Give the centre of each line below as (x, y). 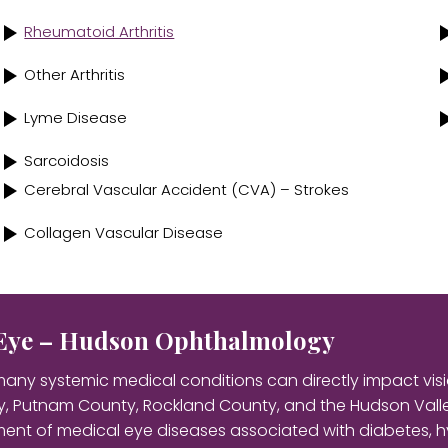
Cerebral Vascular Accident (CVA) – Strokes (187, 189)
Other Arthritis (75, 74)
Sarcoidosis (67, 160)
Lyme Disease (76, 117)
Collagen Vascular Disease (124, 232)
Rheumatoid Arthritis (99, 31)
